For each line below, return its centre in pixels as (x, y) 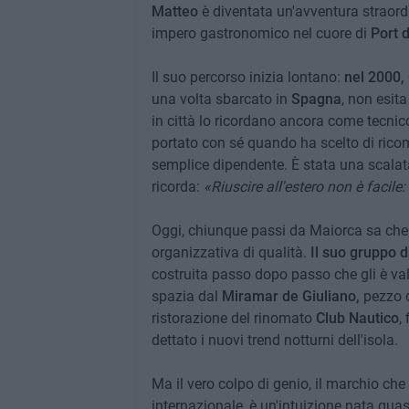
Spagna (316, 99)
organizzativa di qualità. (229, 252)
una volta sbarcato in (221, 99)
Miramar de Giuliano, (290, 296)
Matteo (176, 11)
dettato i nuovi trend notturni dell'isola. (274, 340)
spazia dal (186, 296)
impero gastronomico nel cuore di (261, 33)
